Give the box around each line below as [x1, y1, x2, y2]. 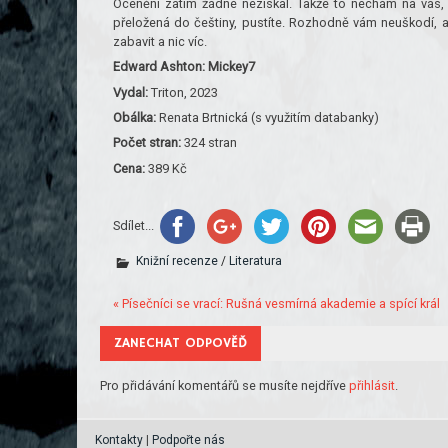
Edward [112, 59, 160, 75]
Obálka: [112, 110, 156, 126]
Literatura [228, 253, 282, 268]
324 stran [180, 135, 237, 151]
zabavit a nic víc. [112, 33, 207, 49]
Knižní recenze [135, 253, 218, 268]
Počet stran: [112, 135, 181, 151]
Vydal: [112, 84, 148, 100]
